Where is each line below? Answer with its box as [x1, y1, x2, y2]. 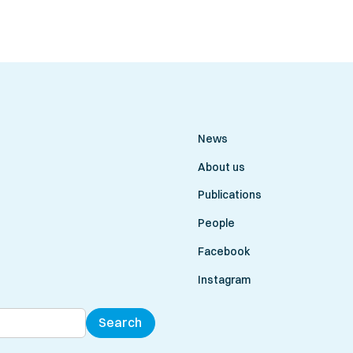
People [197, 216, 235, 230]
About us [197, 159, 245, 173]
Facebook [197, 243, 251, 258]
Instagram [197, 272, 251, 286]
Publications [197, 188, 262, 202]
